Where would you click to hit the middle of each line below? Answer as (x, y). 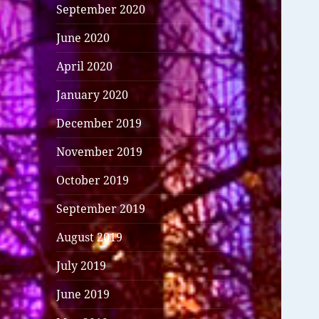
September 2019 (101, 209)
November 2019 (100, 152)
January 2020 (93, 95)
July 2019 (82, 266)
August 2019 (90, 237)
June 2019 (83, 294)
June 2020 (83, 38)
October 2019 (93, 181)
